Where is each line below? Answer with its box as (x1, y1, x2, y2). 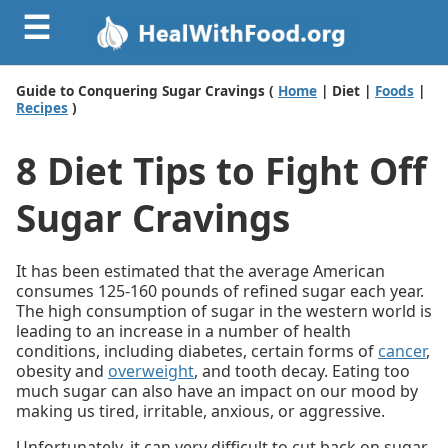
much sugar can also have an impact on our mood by (16, 379, 418, 402)
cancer (378, 339, 426, 362)
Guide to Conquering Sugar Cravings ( (16, 80, 278, 100)
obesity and (16, 359, 108, 382)
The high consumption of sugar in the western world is (16, 299, 432, 322)
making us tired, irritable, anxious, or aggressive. (16, 399, 385, 422)
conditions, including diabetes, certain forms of (16, 339, 378, 362)
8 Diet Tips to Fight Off (16, 146, 426, 197)
